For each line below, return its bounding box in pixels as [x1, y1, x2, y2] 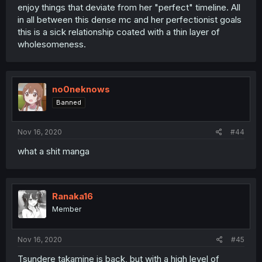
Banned [56, 98, 81, 106]
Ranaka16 [52, 191, 93, 202]
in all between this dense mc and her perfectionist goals [18, 13, 242, 25]
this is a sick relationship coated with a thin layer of [18, 26, 220, 37]
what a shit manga [18, 146, 89, 157]
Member [52, 205, 81, 213]
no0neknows [52, 83, 110, 95]
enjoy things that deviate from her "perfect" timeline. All [18, 1, 240, 13]
